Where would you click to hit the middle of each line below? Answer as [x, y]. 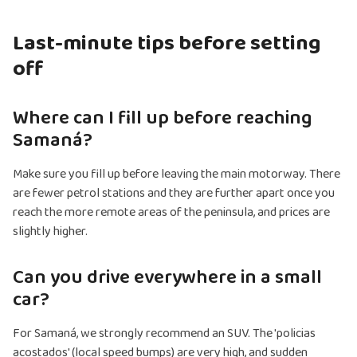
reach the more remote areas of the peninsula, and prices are [171, 213]
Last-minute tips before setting [167, 44]
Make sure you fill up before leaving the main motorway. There [177, 175]
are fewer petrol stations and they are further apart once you [174, 194]
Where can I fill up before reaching [163, 119]
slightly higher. [50, 232]
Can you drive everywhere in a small [167, 278]
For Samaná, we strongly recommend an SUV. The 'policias [164, 334]
